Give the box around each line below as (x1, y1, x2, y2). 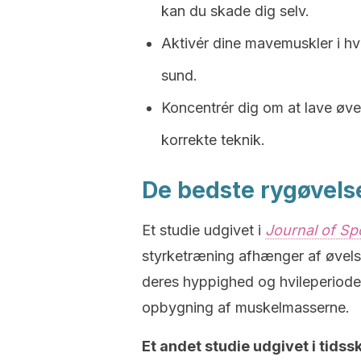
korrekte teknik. (161, 131, 265, 148)
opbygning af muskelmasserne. (142, 299, 350, 316)
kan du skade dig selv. (161, 2, 309, 19)
